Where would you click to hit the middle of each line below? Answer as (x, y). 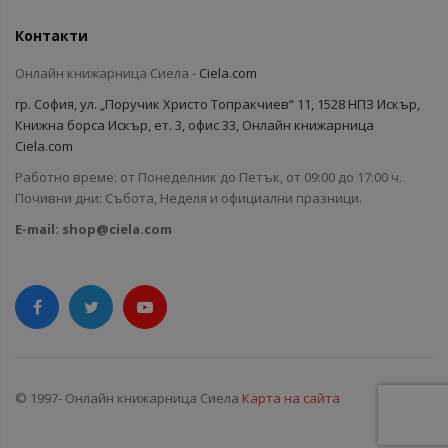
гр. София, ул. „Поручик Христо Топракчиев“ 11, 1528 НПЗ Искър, (217, 104)
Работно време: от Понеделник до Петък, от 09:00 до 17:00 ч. (208, 177)
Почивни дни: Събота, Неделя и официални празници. (188, 198)
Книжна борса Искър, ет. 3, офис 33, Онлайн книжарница (194, 125)
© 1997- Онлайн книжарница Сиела (128, 398)
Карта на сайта (291, 398)
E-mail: (38, 229)
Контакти (51, 35)
